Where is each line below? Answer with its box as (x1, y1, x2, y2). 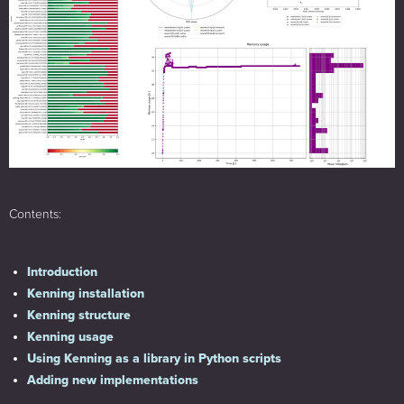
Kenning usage (27, 328, 114, 344)
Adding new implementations (27, 372, 198, 388)
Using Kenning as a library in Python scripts (27, 350, 281, 366)
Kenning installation (27, 285, 144, 301)
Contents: (9, 206, 61, 222)
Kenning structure (27, 307, 131, 323)
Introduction (27, 263, 97, 280)
